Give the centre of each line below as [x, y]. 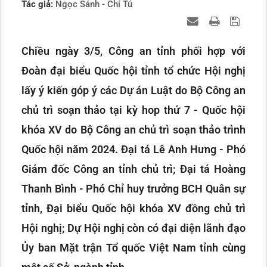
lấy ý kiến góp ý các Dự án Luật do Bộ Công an [133, 91]
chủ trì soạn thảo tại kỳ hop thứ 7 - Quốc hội [133, 110]
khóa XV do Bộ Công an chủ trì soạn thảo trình [133, 130]
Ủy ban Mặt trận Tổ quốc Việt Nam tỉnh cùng [133, 248]
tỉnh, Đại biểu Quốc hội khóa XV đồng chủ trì [133, 209]
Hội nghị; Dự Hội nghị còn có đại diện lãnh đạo [133, 228]
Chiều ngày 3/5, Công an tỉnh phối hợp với [133, 51]
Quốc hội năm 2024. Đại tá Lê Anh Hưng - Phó [133, 150]
